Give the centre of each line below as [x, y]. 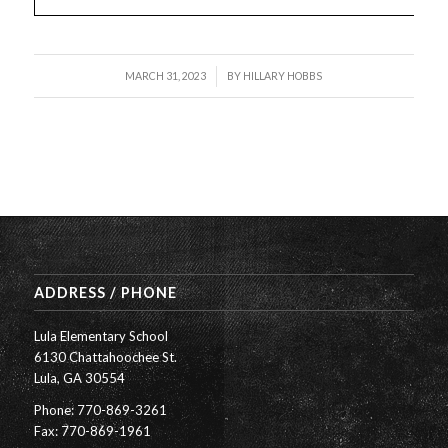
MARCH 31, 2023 [166, 75]
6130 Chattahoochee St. [105, 356]
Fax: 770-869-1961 [92, 430]
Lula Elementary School [100, 335]
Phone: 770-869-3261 [100, 409]
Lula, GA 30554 [79, 377]
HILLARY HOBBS [283, 75]
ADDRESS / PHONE [105, 292]
